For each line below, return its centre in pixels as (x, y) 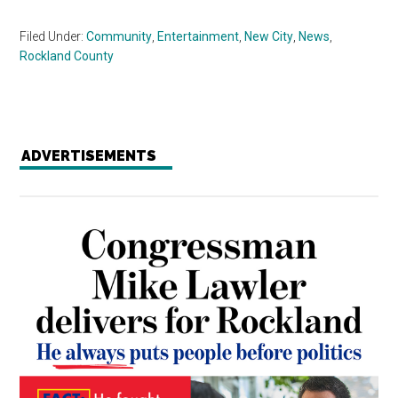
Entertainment (199, 37)
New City (269, 37)
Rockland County (67, 56)
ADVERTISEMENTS (89, 156)
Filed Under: (53, 37)
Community (119, 37)
